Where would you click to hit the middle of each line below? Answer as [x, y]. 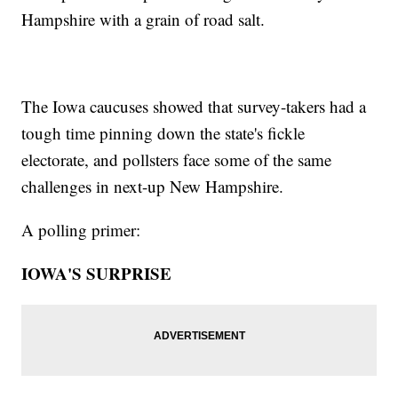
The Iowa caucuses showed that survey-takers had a [194, 107]
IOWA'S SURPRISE [97, 274]
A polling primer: [81, 230]
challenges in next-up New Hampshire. [153, 187]
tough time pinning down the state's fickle [163, 133]
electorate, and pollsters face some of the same [177, 160]
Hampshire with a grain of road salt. [143, 20]
